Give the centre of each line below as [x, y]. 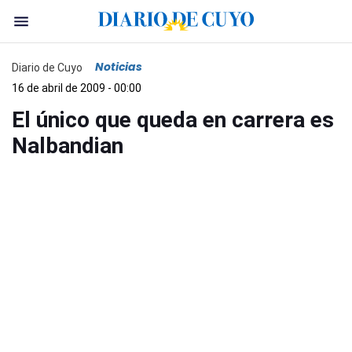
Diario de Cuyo [47, 67]
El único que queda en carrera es [173, 120]
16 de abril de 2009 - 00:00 [77, 88]
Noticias [119, 67]
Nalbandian [68, 146]
